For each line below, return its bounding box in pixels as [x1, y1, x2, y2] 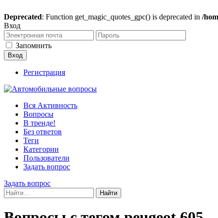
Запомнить [16, 41, 52, 50]
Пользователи [23, 154, 70, 162]
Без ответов [23, 127, 62, 136]
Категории [23, 145, 59, 153]
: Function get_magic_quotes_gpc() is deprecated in [42, 13, 202, 21]
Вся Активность [23, 101, 77, 109]
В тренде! [23, 119, 55, 127]
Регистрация [23, 68, 65, 76]
